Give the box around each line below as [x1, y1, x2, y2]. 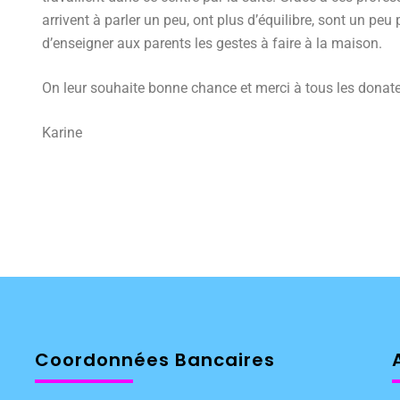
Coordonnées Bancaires [35, 347, 275, 373]
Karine [42, 124, 83, 142]
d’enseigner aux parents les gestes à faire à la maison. [42, 35, 383, 53]
